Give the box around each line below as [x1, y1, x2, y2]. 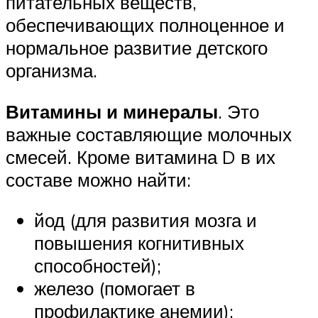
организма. [6, 59, 97, 82]
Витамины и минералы [6, 99, 218, 123]
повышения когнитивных [34, 231, 244, 255]
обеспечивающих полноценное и [6, 13, 285, 37]
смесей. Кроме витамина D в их [6, 145, 275, 168]
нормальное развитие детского [6, 36, 268, 60]
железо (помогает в [34, 277, 195, 300]
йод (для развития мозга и [34, 209, 257, 232]
